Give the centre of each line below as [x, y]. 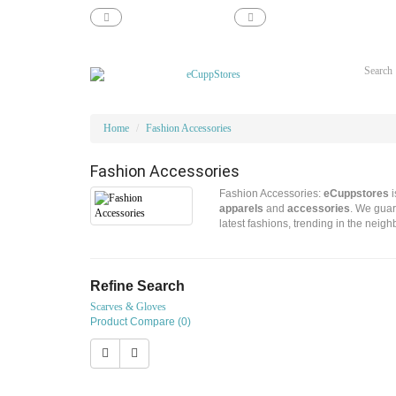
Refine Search [137, 286]
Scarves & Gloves [128, 307]
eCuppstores [357, 194]
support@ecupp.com [171, 18]
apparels [242, 209]
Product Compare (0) [141, 322]
